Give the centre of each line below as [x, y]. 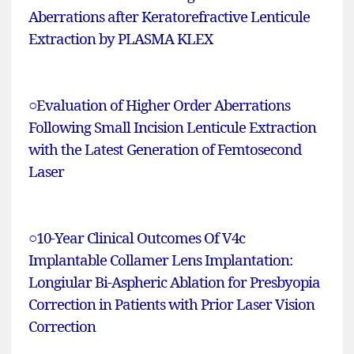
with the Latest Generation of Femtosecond [165, 149]
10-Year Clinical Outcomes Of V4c [141, 238]
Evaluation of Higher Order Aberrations [163, 105]
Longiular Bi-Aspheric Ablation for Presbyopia [174, 282]
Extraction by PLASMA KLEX [121, 39]
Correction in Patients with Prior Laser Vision [171, 304]
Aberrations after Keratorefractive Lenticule [169, 17]
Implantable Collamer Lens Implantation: [160, 260]
